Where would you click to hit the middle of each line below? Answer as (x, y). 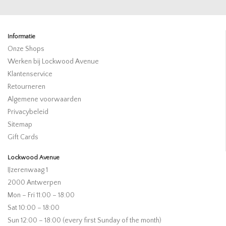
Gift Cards (23, 137)
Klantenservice (30, 74)
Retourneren (26, 87)
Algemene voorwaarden (44, 99)
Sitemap (20, 124)
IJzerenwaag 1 (28, 170)
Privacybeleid (28, 112)
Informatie (21, 36)
